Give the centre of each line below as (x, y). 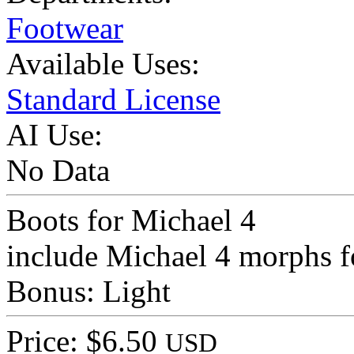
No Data (58, 171)
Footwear (65, 28)
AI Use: (55, 135)
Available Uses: (103, 64)
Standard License (113, 100)
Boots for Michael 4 (131, 220)
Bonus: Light (88, 292)
